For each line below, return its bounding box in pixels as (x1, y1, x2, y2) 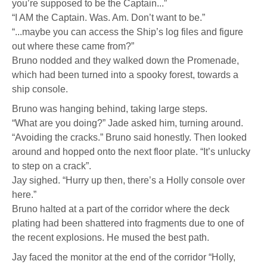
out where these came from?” (12, 41, 134, 51)
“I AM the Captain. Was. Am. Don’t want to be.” (12, 13, 205, 23)
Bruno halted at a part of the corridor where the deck (12, 204, 229, 214)
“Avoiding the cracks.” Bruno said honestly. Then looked (12, 132, 247, 142)
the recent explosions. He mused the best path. (12, 232, 209, 243)
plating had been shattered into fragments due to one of (12, 218, 244, 228)
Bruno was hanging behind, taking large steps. (12, 104, 207, 114)
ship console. (12, 84, 68, 94)
